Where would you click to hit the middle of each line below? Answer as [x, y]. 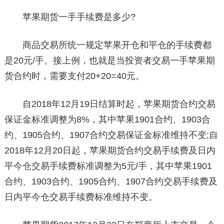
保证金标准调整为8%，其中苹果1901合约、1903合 [107, 119]
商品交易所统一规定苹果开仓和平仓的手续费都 [108, 45]
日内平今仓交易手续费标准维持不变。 [81, 197]
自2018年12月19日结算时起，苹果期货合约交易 [110, 104]
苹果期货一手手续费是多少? [70, 17]
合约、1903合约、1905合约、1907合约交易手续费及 [111, 181]
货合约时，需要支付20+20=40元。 [74, 76]
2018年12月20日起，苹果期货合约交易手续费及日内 [110, 150]
